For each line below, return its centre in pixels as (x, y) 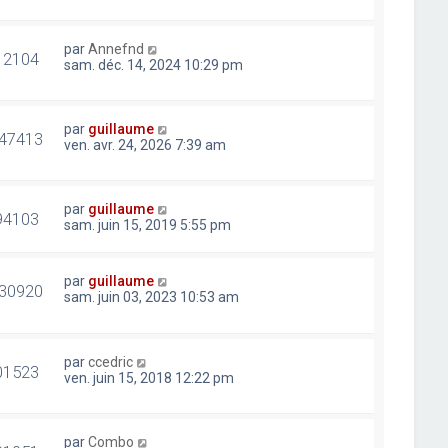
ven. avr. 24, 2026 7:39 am (145, 145)
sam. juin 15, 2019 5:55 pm (148, 225)
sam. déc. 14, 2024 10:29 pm (154, 64)
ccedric (111, 361)
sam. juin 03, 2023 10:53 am (152, 297)
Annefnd (116, 48)
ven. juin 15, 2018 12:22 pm (149, 377)
